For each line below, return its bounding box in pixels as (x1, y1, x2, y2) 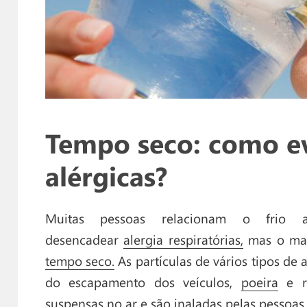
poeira (241, 273, 278, 291)
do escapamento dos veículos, (45, 273, 241, 291)
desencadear (45, 230, 124, 249)
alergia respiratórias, (123, 230, 243, 249)
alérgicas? (45, 157, 167, 193)
